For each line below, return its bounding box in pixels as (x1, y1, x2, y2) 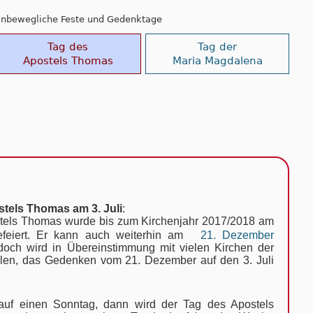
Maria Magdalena (172, 54, 263, 66)
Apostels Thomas (22, 54, 113, 66)
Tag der (198, 40, 237, 52)
